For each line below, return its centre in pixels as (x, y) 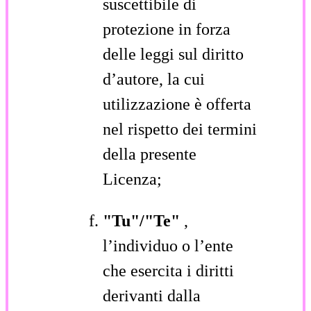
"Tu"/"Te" (143, 220)
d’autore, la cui (154, 79)
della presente (150, 154)
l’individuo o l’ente (168, 245)
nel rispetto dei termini (180, 129)
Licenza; (132, 179)
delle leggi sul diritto (173, 54)
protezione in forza (167, 29)
